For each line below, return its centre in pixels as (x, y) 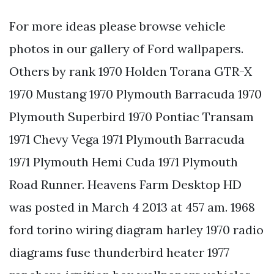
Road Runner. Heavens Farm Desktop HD (125, 185)
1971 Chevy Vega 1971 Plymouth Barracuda (127, 139)
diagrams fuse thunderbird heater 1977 (119, 253)
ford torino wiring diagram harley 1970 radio (136, 230)
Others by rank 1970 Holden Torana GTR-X (131, 72)
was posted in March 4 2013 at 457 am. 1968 (132, 207)
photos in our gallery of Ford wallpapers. (126, 49)
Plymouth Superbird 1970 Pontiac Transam (131, 117)
